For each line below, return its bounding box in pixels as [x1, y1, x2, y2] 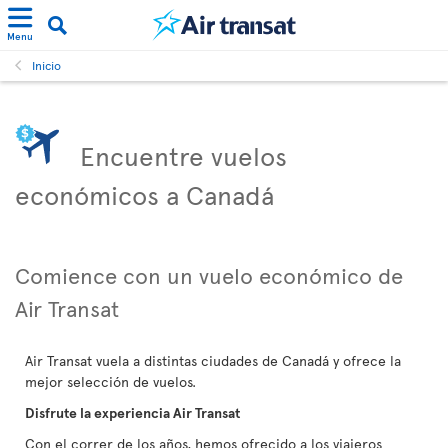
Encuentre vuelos [80, 137, 287, 173]
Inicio [32, 57, 61, 73]
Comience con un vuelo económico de [15, 260, 403, 290]
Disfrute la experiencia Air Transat [25, 403, 240, 422]
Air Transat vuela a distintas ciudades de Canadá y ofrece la [25, 351, 401, 370]
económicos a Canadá [15, 176, 274, 212]
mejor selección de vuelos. [25, 372, 196, 391]
